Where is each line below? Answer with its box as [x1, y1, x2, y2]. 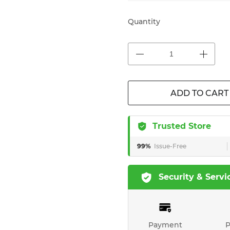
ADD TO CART [170, 88, 228, 98]
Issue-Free [154, 142, 186, 150]
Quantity [128, 17, 160, 26]
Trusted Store [152, 121, 211, 131]
